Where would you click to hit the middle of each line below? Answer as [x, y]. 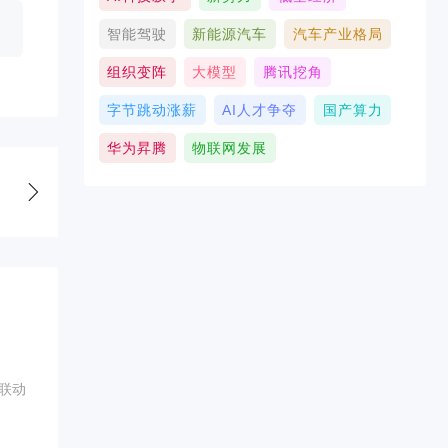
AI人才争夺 [260, 110]
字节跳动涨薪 [152, 110]
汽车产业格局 [337, 34]
